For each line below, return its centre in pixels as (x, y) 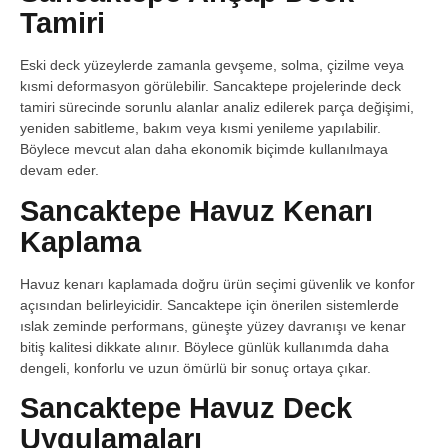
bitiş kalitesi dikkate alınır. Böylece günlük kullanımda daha (204, 346)
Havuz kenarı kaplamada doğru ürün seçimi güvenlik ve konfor (217, 283)
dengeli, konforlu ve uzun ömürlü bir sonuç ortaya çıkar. (195, 367)
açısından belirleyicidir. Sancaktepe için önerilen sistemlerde (209, 304)
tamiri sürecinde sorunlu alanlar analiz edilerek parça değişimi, (217, 107)
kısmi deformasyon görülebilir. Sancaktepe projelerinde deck (210, 86)
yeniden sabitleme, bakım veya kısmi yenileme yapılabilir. (200, 128)
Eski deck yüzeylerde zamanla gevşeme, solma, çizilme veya (212, 65)
